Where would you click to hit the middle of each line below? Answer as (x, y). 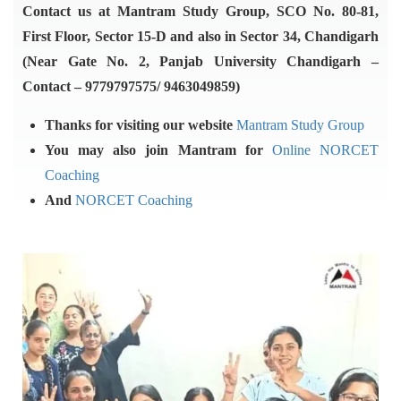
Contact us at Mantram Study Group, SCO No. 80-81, (200, 11)
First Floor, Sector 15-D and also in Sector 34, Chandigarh (200, 36)
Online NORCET (325, 150)
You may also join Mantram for (158, 150)
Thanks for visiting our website (141, 125)
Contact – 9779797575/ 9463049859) (131, 86)
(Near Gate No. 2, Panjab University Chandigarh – (200, 61)
